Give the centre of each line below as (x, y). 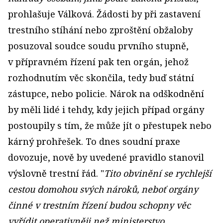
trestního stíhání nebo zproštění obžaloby (100, 30)
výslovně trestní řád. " (56, 173)
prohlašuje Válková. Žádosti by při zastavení (104, 14)
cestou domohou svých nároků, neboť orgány (103, 189)
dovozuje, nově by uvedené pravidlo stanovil (106, 157)
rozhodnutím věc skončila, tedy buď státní (101, 78)
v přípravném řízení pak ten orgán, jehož (98, 62)
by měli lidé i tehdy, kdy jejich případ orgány (106, 110)
